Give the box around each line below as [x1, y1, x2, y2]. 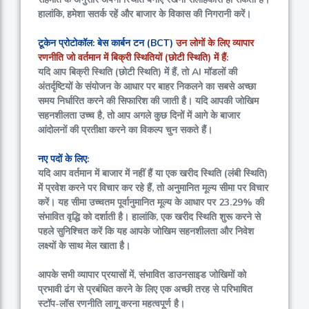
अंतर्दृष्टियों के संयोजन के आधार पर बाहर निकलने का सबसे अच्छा [38, 80, 256, 94]
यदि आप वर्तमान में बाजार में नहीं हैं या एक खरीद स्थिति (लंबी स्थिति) [38, 167, 268, 181]
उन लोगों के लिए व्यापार [176, 37, 254, 50]
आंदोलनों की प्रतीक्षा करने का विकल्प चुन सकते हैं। [38, 123, 212, 137]
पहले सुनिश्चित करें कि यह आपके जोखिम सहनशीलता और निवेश [38, 225, 254, 239]
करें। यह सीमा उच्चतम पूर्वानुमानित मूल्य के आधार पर [38, 196, 219, 210]
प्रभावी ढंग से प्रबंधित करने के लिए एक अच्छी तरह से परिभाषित [38, 283, 252, 297]
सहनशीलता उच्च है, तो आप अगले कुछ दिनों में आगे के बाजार [38, 109, 240, 123]
